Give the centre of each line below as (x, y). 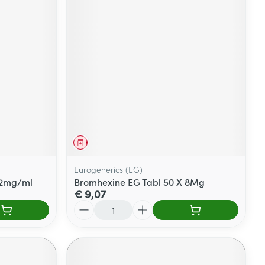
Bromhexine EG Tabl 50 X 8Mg (140, 181)
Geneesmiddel (110, 142)
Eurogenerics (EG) (109, 169)
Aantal (88, 205)
